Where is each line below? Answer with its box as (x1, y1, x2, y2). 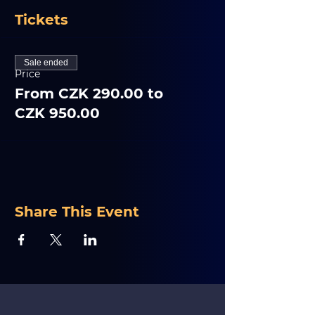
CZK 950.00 (15, 105, 100, 122)
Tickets (15, 11, 68, 28)
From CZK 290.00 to (15, 85, 163, 102)
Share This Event (15, 203, 139, 220)
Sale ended (24, 58, 68, 67)
